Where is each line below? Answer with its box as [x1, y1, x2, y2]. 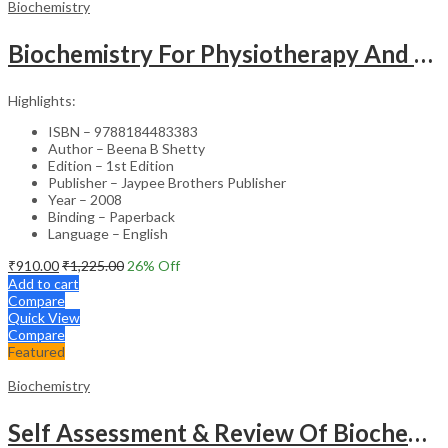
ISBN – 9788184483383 [48, 122, 198, 140]
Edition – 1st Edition [48, 156, 174, 174]
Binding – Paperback [48, 207, 175, 225]
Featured [8, 342, 65, 360]
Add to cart [8, 274, 79, 292]
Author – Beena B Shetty [48, 139, 205, 157]
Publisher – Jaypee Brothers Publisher [48, 173, 286, 191]
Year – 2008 [48, 190, 122, 208]
